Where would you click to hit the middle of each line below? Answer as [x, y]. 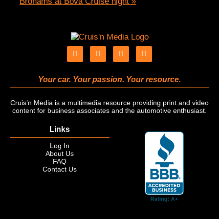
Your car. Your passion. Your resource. [109, 79]
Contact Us [60, 169]
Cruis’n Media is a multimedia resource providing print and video [109, 102]
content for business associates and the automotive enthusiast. [109, 110]
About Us [60, 153]
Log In [60, 145]
